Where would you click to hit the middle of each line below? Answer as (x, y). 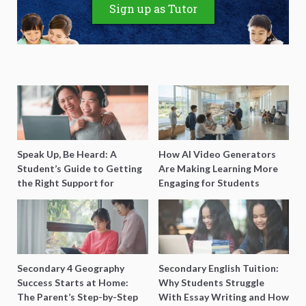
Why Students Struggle (211, 282)
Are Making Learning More (218, 168)
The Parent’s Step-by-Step (78, 296)
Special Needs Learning (69, 197)
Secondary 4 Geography (71, 268)
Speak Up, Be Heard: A (67, 154)
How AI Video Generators (217, 154)
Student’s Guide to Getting (80, 168)
